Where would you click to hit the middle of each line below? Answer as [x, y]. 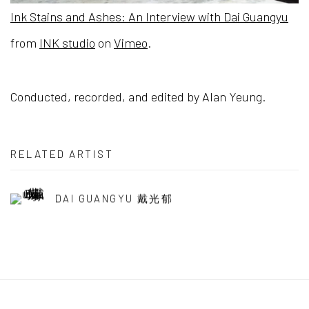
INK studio [67, 43]
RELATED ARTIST [62, 154]
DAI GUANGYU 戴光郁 [114, 198]
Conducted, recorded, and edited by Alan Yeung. [138, 97]
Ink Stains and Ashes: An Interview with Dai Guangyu [149, 17]
